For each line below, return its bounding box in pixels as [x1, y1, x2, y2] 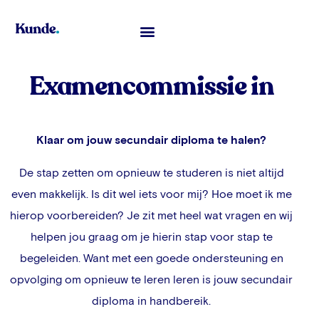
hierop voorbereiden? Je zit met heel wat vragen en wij [10, 209, 293, 222]
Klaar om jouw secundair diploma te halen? [36, 133, 267, 147]
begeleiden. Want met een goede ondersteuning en [19, 251, 283, 265]
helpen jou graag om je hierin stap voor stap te [30, 230, 273, 244]
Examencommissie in [28, 69, 275, 105]
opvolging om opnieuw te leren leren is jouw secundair [10, 273, 293, 286]
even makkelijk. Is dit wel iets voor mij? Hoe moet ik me [11, 187, 292, 201]
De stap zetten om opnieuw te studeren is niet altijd [19, 166, 284, 179]
